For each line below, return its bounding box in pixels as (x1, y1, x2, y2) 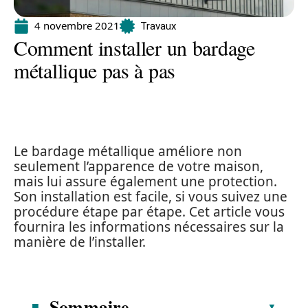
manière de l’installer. (14, 233, 146, 251)
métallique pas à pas (14, 56, 175, 84)
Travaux (140, 19, 176, 32)
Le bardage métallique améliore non (14, 142, 242, 160)
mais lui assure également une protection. (14, 173, 277, 190)
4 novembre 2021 (34, 19, 120, 32)
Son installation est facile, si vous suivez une (14, 188, 287, 206)
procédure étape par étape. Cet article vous (14, 203, 285, 221)
